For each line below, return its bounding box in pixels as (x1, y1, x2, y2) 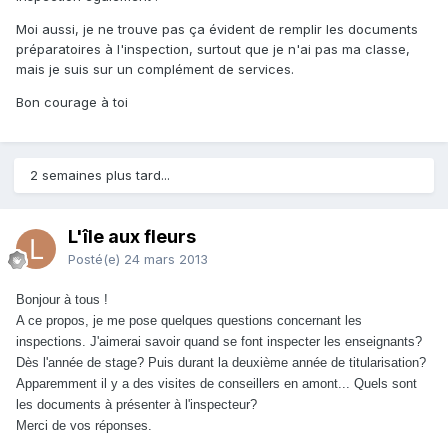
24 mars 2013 (124, 251, 208, 268)
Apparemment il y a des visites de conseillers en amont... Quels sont (16, 377, 417, 392)
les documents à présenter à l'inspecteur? (16, 398, 257, 413)
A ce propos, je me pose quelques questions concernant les (16, 314, 362, 329)
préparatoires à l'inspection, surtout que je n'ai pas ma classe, (16, 41, 410, 58)
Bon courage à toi (16, 94, 128, 111)
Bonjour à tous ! (16, 293, 108, 308)
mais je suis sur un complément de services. (16, 61, 294, 78)
